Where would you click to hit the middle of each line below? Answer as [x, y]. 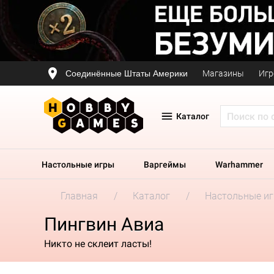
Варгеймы [165, 165]
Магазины [223, 73]
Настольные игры [78, 165]
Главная [79, 196]
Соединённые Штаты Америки [127, 73]
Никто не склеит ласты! [98, 243]
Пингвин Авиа [104, 224]
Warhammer [239, 165]
